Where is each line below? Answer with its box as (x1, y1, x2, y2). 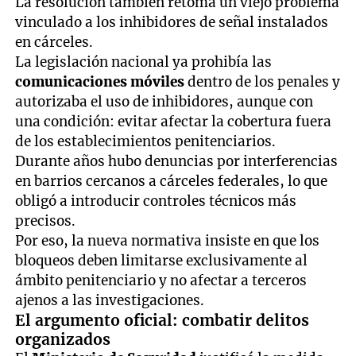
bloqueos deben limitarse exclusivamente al (15, 252, 308, 270)
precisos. (15, 212, 76, 230)
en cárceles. (15, 33, 94, 52)
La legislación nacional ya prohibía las (15, 53, 273, 72)
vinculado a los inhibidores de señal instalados (15, 14, 329, 32)
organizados (15, 330, 111, 350)
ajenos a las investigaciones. (15, 292, 205, 310)
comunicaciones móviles (15, 73, 185, 91)
